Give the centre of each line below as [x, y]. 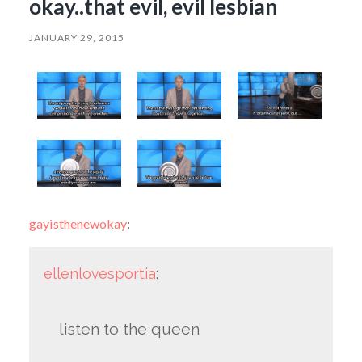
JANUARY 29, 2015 [76, 37]
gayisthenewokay [78, 223]
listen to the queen [130, 329]
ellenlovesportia [99, 273]
